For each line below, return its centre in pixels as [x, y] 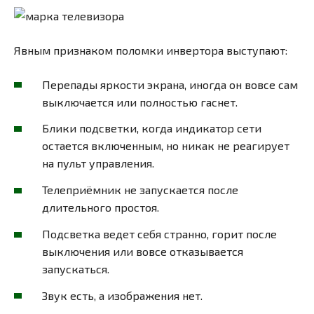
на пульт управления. [98, 163]
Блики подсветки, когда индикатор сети [152, 128]
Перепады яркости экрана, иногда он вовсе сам [170, 84]
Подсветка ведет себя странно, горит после [159, 233]
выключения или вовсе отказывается [143, 251]
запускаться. [76, 268]
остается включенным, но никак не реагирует [166, 146]
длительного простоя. [101, 207]
